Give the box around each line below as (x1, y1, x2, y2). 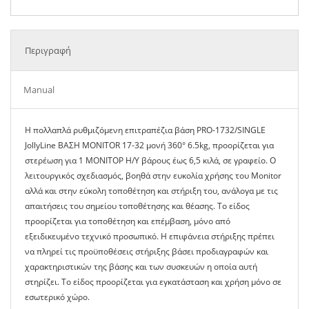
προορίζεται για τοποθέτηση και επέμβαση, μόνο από (25, 215, 230, 227)
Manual (23, 83, 54, 96)
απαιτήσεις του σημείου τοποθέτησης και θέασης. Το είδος (25, 200, 250, 212)
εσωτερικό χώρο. (25, 291, 90, 303)
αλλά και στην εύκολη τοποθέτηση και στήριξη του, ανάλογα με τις (25, 185, 278, 197)
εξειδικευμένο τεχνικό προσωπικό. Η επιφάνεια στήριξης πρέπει (25, 230, 275, 242)
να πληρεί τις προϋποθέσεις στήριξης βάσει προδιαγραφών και (25, 246, 268, 257)
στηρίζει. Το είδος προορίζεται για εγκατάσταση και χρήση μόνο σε (25, 276, 281, 288)
